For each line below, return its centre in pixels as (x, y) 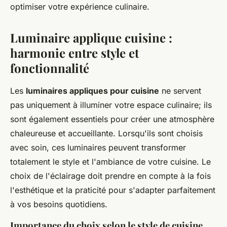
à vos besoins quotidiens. (59, 204)
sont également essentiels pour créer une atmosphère (112, 119)
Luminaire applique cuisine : (91, 38)
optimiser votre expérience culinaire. (80, 7)
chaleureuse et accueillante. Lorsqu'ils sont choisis (106, 134)
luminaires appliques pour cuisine (92, 91)
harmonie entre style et (74, 53)
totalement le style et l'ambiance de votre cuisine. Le (110, 162)
